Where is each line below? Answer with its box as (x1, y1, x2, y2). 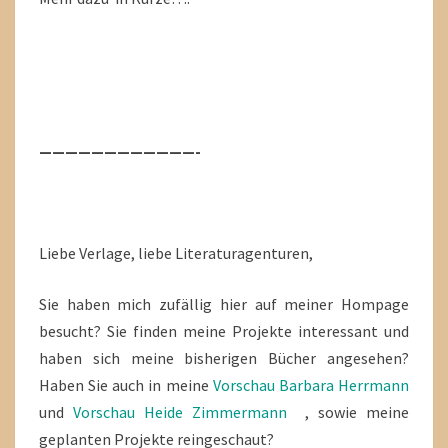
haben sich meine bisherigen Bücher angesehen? (39, 348, 409, 368)
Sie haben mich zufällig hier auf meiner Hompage (39, 294, 409, 314)
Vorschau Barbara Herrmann (212, 375, 410, 395)
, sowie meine (287, 402, 409, 422)
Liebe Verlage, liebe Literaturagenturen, (39, 243, 313, 263)
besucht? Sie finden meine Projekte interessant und (39, 321, 409, 341)
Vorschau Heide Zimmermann (73, 402, 287, 422)
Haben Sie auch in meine (39, 375, 213, 395)
